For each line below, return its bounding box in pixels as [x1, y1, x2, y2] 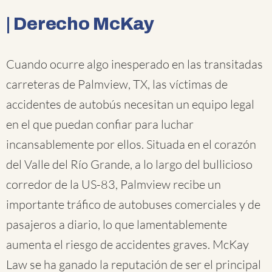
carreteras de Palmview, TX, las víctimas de [6, 76, 228, 92]
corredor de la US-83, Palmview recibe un [6, 177, 221, 192]
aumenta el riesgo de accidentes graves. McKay [6, 237, 249, 252]
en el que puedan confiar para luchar [6, 117, 194, 132]
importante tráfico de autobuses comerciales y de [6, 197, 260, 212]
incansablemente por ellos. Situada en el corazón [6, 137, 256, 152]
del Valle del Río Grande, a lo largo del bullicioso [6, 157, 253, 172]
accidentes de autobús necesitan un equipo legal [6, 97, 254, 112]
